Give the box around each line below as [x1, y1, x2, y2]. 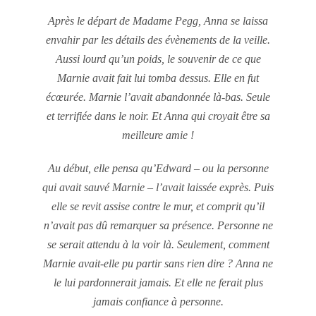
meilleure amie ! [122, 129, 194, 141]
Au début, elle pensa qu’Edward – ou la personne [47, 162, 269, 174]
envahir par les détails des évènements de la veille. [46, 34, 270, 46]
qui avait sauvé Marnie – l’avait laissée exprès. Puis [42, 181, 274, 193]
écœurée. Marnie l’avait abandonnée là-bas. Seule [46, 91, 270, 103]
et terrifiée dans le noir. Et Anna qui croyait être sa [46, 110, 270, 122]
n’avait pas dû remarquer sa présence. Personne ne [43, 219, 273, 231]
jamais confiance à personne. [92, 296, 224, 308]
